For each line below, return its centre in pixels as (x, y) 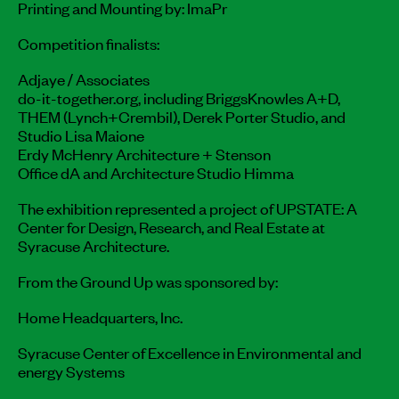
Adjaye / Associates (84, 78)
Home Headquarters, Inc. (100, 316)
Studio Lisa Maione (81, 134)
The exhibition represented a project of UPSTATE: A (187, 207)
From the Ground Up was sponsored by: (148, 280)
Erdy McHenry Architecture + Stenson (144, 153)
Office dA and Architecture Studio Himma (156, 171)
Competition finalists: (89, 42)
